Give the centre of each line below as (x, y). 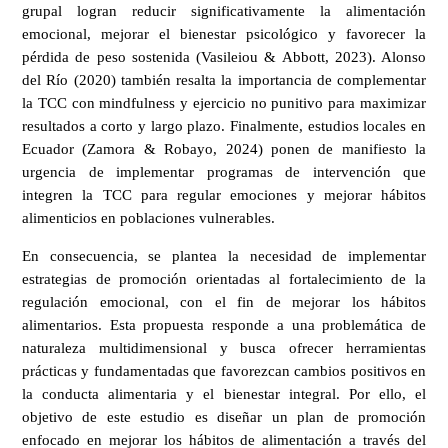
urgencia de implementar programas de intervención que (224, 172)
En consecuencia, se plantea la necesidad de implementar (224, 256)
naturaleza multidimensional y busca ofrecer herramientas (224, 348)
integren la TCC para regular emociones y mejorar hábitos (224, 195)
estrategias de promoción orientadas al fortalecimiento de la (224, 279)
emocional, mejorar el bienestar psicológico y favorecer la (224, 34)
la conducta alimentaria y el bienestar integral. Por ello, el (224, 394)
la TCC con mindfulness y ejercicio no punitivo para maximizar (224, 103)
